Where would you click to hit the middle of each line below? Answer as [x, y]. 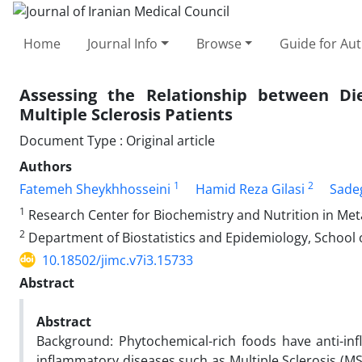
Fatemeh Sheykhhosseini [95, 189]
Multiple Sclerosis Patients [126, 114]
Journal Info [123, 43]
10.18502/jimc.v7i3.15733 [118, 260]
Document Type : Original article [117, 140]
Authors [46, 166]
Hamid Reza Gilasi [250, 189]
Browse [219, 43]
